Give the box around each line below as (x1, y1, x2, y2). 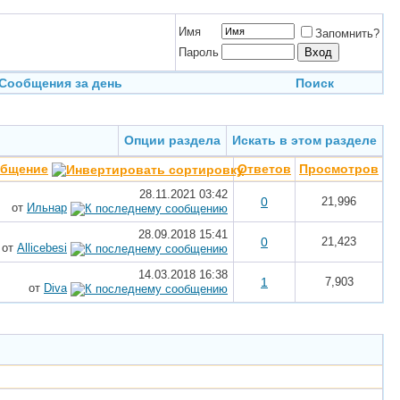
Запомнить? (315, 27, 379, 40)
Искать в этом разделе (232, 133, 377, 147)
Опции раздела (124, 133, 221, 147)
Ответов (237, 162, 291, 176)
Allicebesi (17, 241, 67, 254)
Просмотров (299, 162, 379, 176)
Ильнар (27, 201, 67, 214)
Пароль (179, 46, 219, 59)
